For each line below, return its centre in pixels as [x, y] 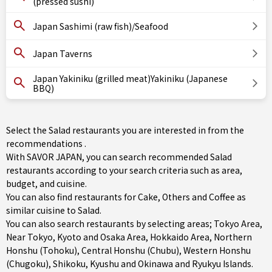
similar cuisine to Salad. [54, 210]
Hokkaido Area [180, 237]
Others [176, 197]
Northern [233, 237]
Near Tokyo [29, 237]
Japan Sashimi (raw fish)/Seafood [100, 26]
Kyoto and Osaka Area [101, 237]
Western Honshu [217, 250]
